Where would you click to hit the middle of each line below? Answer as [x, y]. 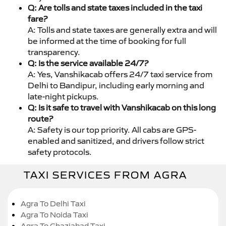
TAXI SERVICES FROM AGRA [105, 175]
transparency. [54, 52]
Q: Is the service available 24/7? [88, 63]
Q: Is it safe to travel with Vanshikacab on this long [122, 107]
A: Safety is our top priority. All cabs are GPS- [112, 129]
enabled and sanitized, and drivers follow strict [116, 140]
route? [40, 118]
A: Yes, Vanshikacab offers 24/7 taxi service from [120, 74]
